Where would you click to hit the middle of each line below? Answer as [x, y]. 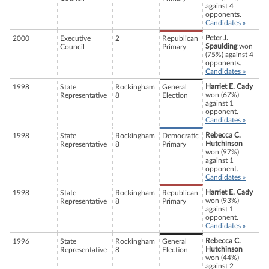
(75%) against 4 [229, 55]
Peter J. [217, 38]
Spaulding [221, 47]
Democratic [180, 136]
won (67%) [222, 95]
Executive [75, 39]
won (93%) [222, 201]
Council [72, 47]
